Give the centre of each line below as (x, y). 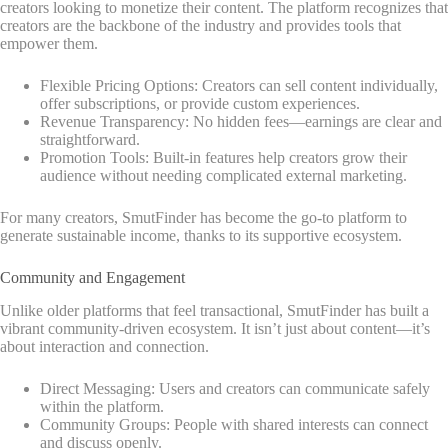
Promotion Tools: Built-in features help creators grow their (223, 157)
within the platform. (102, 406)
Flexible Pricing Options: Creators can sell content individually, (239, 85)
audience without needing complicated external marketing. (223, 175)
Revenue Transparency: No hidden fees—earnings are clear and (241, 121)
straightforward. (90, 139)
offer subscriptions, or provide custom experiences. (200, 103)
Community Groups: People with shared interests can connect (234, 424)
